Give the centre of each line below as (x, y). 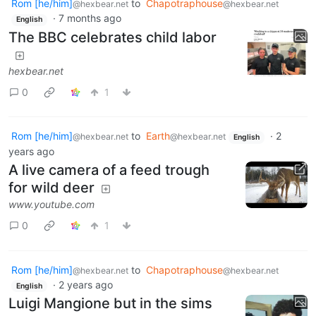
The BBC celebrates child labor (113, 37)
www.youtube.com (51, 204)
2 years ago (85, 284)
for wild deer (51, 187)
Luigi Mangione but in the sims (110, 304)
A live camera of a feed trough (109, 170)
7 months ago (90, 18)
